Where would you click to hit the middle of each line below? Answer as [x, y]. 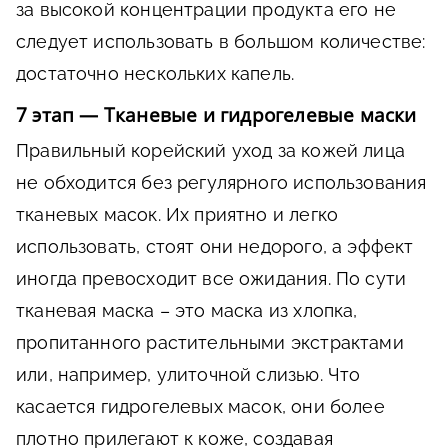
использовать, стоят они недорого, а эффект [215, 246]
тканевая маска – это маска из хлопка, [187, 310]
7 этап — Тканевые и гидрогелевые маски [216, 114]
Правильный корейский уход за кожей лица [211, 150]
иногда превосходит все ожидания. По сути [211, 278]
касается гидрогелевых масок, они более [200, 406]
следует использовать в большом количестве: [221, 41]
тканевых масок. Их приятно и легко [177, 214]
